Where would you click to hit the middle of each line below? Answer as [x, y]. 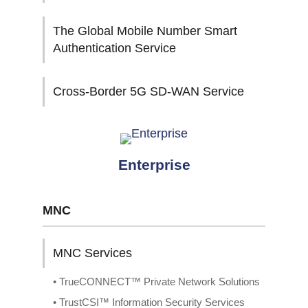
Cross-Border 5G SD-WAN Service [148, 91]
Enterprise [154, 165]
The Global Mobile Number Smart [145, 31]
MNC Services [92, 253]
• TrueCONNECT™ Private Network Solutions [156, 282]
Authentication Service [114, 48]
